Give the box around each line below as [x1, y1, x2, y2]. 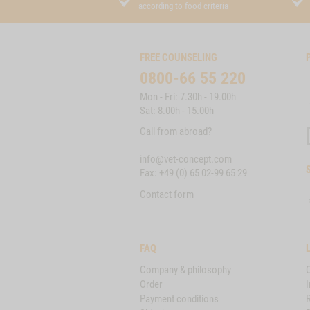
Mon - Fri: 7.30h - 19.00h [140, 91, 236, 103]
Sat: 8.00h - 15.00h [140, 104, 214, 117]
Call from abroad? [140, 125, 212, 138]
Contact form [140, 188, 194, 201]
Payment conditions [140, 293, 219, 305]
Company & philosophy [140, 264, 231, 276]
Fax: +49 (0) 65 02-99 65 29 [140, 167, 247, 179]
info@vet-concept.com [140, 153, 232, 165]
